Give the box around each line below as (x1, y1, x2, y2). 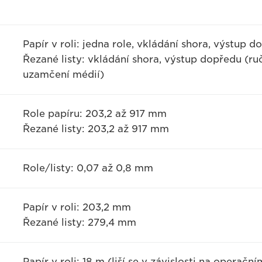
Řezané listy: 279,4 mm (22, 217, 136, 228)
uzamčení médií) (22, 69, 104, 80)
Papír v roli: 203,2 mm (22, 202, 131, 213)
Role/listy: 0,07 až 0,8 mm (22, 163, 153, 174)
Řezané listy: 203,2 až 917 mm (22, 123, 169, 135)
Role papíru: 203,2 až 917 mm (22, 108, 167, 119)
